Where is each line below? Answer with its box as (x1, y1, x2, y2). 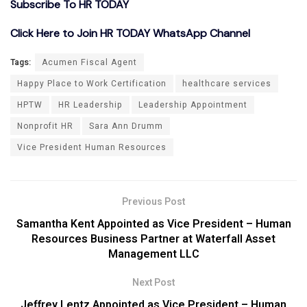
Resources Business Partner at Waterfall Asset (32, 230, 275, 247)
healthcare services (182, 77, 271, 90)
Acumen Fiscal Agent (42, 56, 137, 69)
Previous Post (122, 194, 185, 209)
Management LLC (108, 245, 199, 262)
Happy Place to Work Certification (17, 77, 167, 90)
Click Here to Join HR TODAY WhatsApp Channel (10, 25, 250, 40)
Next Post (132, 275, 175, 290)
